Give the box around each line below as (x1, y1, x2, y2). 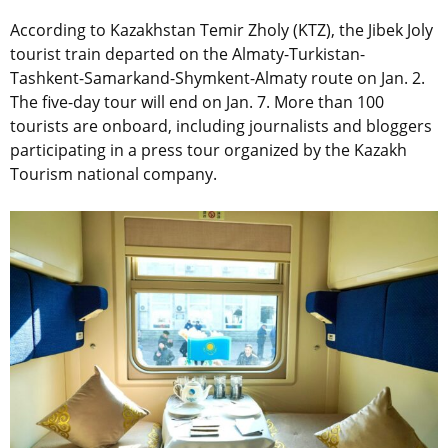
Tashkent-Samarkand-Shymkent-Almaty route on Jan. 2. (10, 66, 425, 89)
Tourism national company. (10, 162, 217, 185)
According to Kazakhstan (10, 18, 196, 41)
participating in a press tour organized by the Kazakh (10, 138, 407, 161)
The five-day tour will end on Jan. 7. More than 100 (10, 90, 384, 113)
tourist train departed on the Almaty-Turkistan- (10, 42, 365, 65)
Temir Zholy (196, 18, 289, 41)
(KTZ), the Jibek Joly (289, 18, 433, 41)
